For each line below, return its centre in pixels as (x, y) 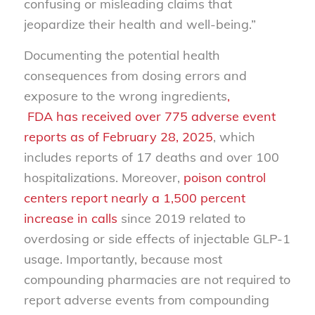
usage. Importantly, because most (123, 259)
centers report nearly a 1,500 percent (134, 198)
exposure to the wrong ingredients (125, 96)
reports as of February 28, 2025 (118, 136)
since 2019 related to (181, 218)
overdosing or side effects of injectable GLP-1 (157, 238)
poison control (224, 177)
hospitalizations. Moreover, (103, 177)
